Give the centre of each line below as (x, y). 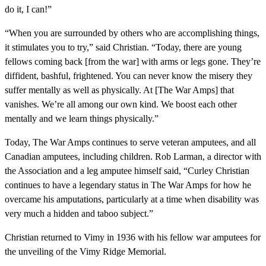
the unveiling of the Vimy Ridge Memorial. (85, 252)
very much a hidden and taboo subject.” (79, 214)
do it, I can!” (28, 9)
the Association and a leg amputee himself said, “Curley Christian (127, 171)
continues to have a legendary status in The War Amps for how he (128, 185)
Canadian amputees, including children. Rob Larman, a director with (133, 157)
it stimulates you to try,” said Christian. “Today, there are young (123, 47)
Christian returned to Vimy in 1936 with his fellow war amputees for (133, 237)
